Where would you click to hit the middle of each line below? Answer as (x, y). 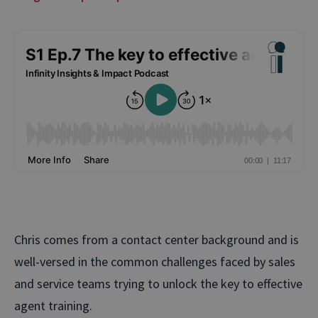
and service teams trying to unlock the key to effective (158, 283)
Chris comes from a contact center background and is (157, 239)
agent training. (53, 305)
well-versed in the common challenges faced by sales (155, 261)
